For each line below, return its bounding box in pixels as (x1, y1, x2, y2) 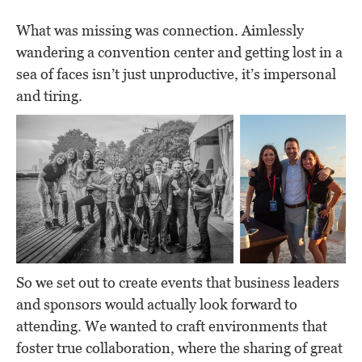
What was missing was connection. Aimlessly (16, 21, 304, 39)
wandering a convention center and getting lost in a (16, 43, 343, 61)
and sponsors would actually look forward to (16, 296, 297, 314)
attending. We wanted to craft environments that (16, 318, 327, 335)
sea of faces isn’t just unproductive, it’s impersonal (16, 65, 336, 82)
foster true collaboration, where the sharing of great (16, 339, 343, 357)
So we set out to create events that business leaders (16, 274, 339, 292)
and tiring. (16, 86, 82, 104)
